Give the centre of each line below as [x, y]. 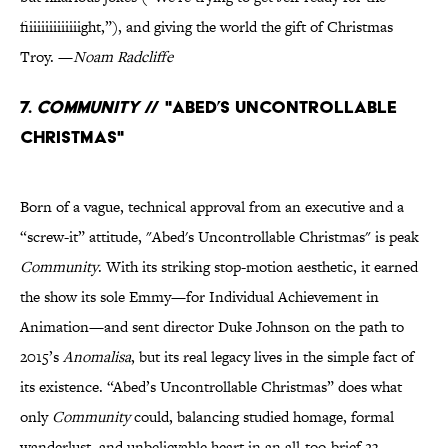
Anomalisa [97, 357]
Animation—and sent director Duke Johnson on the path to [212, 327]
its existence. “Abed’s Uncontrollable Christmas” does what [211, 387]
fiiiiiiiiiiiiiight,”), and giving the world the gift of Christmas [206, 27]
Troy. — [46, 57]
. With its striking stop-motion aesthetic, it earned [258, 267]
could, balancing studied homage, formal [262, 417]
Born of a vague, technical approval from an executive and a [212, 207]
